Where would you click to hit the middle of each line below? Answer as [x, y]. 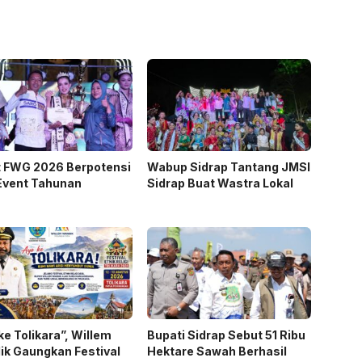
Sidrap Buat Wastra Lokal [220, 183]
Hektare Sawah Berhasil [217, 351]
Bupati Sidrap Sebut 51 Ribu [226, 335]
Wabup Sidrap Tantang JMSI [228, 167]
